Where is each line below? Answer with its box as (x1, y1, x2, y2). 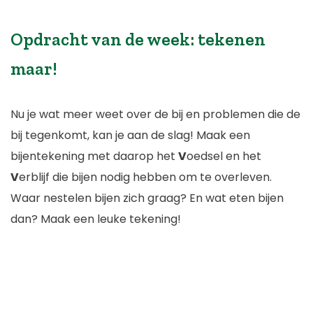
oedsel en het (187, 147, 261, 164)
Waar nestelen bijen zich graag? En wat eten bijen (10, 189, 284, 206)
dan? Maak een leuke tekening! (10, 210, 181, 227)
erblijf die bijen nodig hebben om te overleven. (19, 168, 272, 185)
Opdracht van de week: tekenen (10, 28, 265, 50)
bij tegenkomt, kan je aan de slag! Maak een (10, 126, 250, 143)
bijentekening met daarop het (10, 147, 178, 164)
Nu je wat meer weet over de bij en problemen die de (10, 105, 300, 122)
